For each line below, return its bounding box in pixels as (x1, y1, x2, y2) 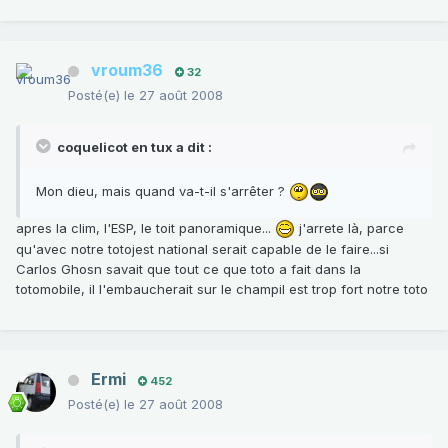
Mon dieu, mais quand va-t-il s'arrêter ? (36, 182, 289, 199)
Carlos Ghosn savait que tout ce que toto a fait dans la (16, 261, 361, 278)
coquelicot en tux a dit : (57, 138, 212, 155)
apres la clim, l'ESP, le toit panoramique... (16, 219, 275, 236)
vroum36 (91, 59, 163, 80)
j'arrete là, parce (295, 219, 404, 236)
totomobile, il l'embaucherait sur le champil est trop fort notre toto (16, 281, 428, 298)
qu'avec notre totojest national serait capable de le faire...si (16, 241, 389, 258)
